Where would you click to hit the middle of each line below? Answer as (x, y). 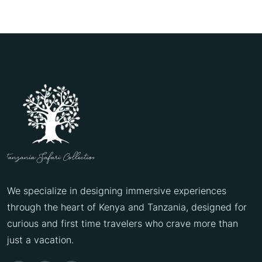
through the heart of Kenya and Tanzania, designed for (127, 207)
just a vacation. (40, 240)
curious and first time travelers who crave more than (123, 224)
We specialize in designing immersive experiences (117, 191)
